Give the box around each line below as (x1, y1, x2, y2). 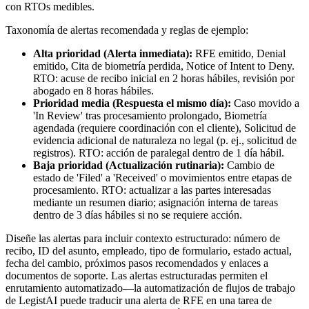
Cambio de (224, 159, 275, 172)
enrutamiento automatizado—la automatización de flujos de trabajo (6, 282, 295, 295)
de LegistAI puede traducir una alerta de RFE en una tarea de (6, 295, 272, 307)
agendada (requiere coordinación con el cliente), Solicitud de (33, 122, 296, 134)
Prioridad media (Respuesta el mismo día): (33, 97, 231, 110)
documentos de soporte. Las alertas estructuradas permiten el (6, 270, 268, 282)
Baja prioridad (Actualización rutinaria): (33, 159, 224, 172)
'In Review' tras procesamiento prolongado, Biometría (33, 110, 267, 122)
